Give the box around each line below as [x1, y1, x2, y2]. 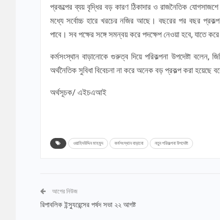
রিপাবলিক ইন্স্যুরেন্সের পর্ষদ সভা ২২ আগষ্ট [40, 200, 136, 209]
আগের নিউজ [51, 187, 78, 195]
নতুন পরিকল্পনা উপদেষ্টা [155, 140, 188, 146]
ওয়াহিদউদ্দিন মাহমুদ [73, 140, 103, 146]
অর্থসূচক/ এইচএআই [50, 87, 107, 98]
